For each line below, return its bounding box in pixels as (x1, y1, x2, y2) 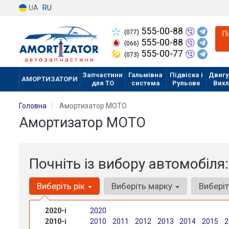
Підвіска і (169, 71, 203, 79)
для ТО (91, 79, 114, 87)
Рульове (172, 79, 200, 87)
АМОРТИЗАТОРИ (21, 75, 78, 83)
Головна (19, 102, 47, 110)
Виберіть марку (111, 181, 174, 191)
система (131, 79, 160, 87)
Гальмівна (128, 71, 163, 79)
